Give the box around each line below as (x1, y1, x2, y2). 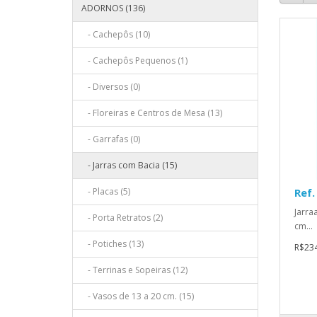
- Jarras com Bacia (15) (81, 159, 177, 172)
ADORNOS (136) (81, 2, 145, 15)
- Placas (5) (81, 185, 130, 198)
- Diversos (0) (81, 81, 140, 93)
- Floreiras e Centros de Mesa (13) (81, 107, 222, 120)
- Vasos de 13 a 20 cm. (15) (81, 290, 194, 303)
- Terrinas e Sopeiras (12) (81, 264, 188, 277)
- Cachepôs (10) (81, 28, 150, 41)
